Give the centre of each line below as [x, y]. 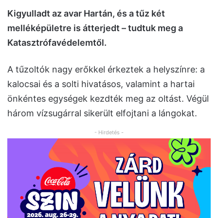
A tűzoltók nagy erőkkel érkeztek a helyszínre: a [106, 70]
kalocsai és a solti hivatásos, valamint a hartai [101, 84]
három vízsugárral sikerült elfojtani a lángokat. [102, 113]
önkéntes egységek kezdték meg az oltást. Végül [108, 99]
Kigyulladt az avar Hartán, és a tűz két [86, 14]
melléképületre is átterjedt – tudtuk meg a [95, 28]
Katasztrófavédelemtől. [57, 43]
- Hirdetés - [109, 133]
